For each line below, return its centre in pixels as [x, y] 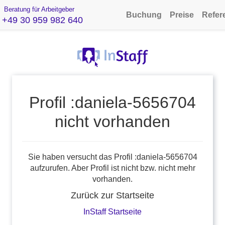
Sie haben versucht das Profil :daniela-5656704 [113, 157]
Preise [182, 15]
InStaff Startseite [113, 212]
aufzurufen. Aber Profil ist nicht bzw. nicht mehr [113, 168]
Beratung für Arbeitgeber [38, 9]
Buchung [144, 15]
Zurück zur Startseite [113, 195]
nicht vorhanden [113, 122]
